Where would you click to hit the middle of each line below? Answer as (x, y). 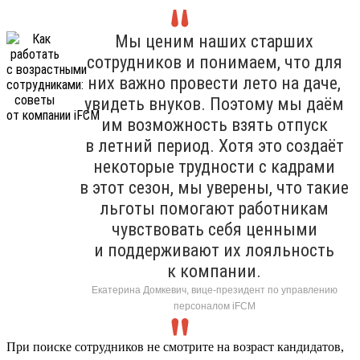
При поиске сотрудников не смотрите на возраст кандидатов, (175, 346)
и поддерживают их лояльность (214, 250)
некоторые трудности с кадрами (214, 166)
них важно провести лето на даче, (214, 83)
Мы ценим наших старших (214, 41)
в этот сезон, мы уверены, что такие (214, 187)
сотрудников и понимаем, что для (214, 62)
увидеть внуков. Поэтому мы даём (214, 104)
